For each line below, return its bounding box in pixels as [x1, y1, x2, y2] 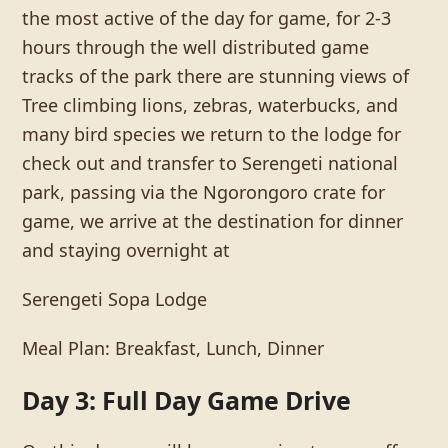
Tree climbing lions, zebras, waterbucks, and [22, 92, 399, 117]
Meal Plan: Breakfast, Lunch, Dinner [22, 335, 325, 360]
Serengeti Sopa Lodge [22, 286, 208, 311]
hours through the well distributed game [22, 34, 370, 59]
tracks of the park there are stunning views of [22, 63, 410, 88]
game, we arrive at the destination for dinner [22, 208, 404, 233]
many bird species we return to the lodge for [22, 121, 402, 146]
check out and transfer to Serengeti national [22, 150, 399, 175]
